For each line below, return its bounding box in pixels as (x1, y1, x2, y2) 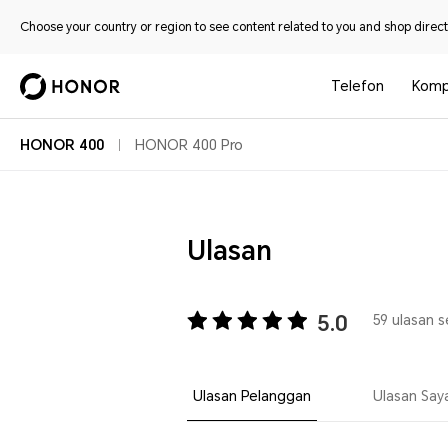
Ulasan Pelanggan (193, 387, 311, 404)
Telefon (330, 78, 384, 94)
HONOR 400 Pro (135, 137, 243, 153)
